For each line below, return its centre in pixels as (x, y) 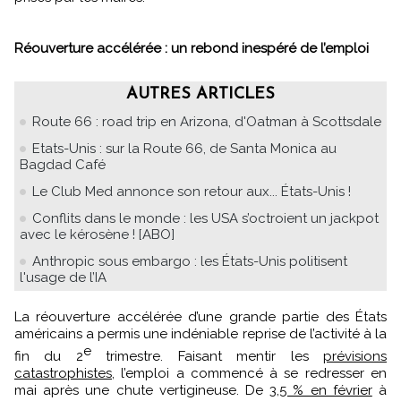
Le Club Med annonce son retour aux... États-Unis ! (192, 191)
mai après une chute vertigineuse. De (142, 390)
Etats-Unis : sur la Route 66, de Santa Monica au (184, 148)
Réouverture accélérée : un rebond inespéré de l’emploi (192, 48)
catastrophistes (63, 373)
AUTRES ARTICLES (200, 94)
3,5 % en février (321, 390)
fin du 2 (49, 356)
